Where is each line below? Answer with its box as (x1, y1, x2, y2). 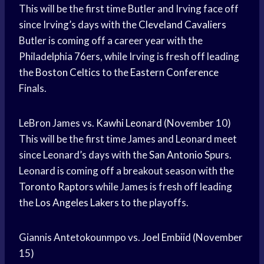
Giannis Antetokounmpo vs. (19, 231, 142, 244)
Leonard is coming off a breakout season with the (19, 164, 234, 177)
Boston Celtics (35, 66, 100, 79)
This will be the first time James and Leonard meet (19, 133, 237, 146)
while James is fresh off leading (94, 180, 232, 193)
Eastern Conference (130, 66, 219, 79)
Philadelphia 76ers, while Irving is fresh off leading (19, 50, 239, 63)
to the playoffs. (119, 196, 189, 209)
